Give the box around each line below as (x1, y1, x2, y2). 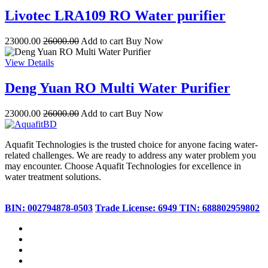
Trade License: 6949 (95, 202, 179, 213)
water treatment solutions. (5, 171, 101, 182)
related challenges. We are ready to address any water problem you (5, 150, 256, 160)
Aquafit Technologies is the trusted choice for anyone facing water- (5, 139, 258, 150)
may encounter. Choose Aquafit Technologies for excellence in (5, 160, 241, 171)
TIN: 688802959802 (179, 202, 260, 213)
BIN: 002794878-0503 (5, 202, 93, 213)
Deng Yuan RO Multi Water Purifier (5, 80, 230, 96)
